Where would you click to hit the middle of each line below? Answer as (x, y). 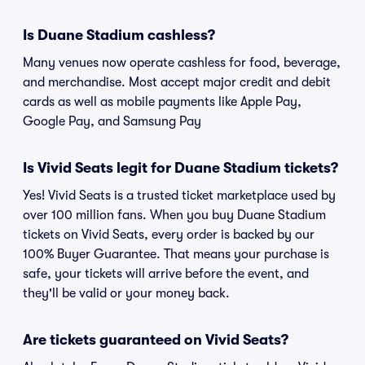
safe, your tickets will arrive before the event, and (166, 274)
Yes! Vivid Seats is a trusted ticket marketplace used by (179, 196)
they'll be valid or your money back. (126, 293)
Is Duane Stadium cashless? (119, 35)
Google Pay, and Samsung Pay (112, 121)
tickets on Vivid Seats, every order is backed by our (169, 235)
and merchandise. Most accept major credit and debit (177, 82)
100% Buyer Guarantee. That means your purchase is (176, 254)
